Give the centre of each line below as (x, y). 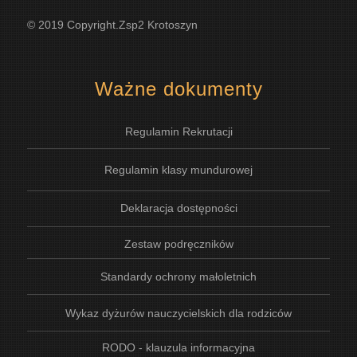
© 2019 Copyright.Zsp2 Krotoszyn (112, 24)
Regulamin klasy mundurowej (178, 170)
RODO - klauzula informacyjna (178, 348)
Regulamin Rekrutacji (178, 131)
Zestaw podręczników (178, 243)
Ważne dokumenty (178, 88)
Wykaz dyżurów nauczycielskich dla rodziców (178, 313)
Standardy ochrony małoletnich (178, 277)
